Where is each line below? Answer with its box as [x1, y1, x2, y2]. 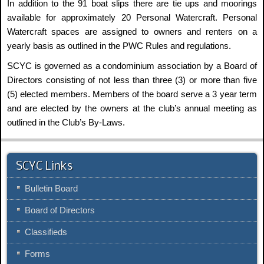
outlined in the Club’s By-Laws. [7, 118, 125, 128]
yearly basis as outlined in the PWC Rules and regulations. [7, 41, 231, 51]
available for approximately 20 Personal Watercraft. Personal [7, 13, 257, 23]
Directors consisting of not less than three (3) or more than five [7, 75, 257, 85]
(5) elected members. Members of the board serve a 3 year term [7, 90, 257, 100]
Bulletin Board [25, 184, 78, 194]
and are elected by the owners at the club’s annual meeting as [7, 104, 257, 114]
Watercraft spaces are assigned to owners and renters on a [7, 27, 257, 37]
